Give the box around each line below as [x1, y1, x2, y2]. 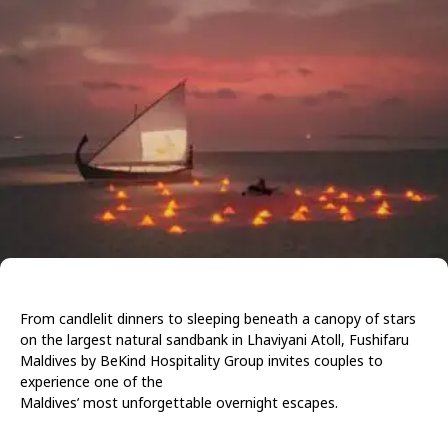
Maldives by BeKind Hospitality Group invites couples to [20, 350, 383, 370]
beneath [244, 308, 298, 328]
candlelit [59, 308, 113, 328]
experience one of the [20, 371, 163, 391]
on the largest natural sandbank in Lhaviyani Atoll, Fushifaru [20, 329, 409, 349]
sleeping [187, 308, 240, 328]
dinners [117, 308, 164, 328]
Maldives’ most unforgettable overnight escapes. [20, 392, 338, 412]
